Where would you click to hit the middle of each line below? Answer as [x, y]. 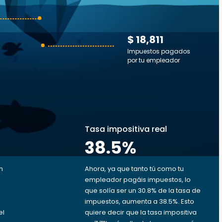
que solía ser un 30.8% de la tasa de [143, 191]
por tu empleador [154, 60]
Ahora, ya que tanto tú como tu [134, 169]
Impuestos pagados [159, 51]
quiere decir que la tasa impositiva [141, 212]
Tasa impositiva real [126, 129]
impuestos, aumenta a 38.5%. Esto [139, 201]
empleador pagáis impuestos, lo [138, 180]
